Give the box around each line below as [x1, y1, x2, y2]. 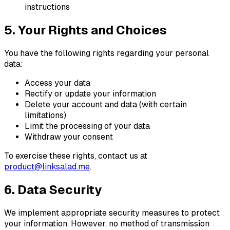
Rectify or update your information [25, 88, 156, 99]
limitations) [25, 110, 66, 120]
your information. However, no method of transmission [4, 218, 209, 228]
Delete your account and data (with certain [25, 99, 187, 109]
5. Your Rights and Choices [4, 23, 167, 37]
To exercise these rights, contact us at [4, 150, 147, 161]
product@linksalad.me [4, 161, 90, 171]
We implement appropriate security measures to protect [4, 207, 220, 218]
